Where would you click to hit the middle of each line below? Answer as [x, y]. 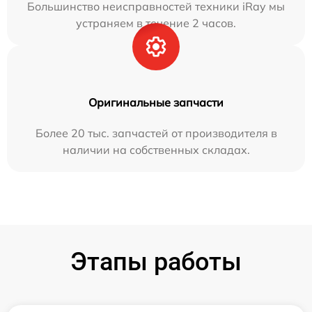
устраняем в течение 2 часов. [156, 23]
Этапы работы [156, 262]
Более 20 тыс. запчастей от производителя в [156, 133]
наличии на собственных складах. [156, 149]
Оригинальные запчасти [156, 102]
